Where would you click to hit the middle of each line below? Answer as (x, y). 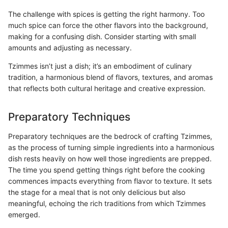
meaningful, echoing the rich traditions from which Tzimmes (107, 203)
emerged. (24, 214)
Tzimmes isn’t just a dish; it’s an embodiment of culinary (100, 66)
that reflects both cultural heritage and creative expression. (107, 89)
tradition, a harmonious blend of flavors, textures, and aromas (110, 77)
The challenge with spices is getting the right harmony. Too (106, 14)
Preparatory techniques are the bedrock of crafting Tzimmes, (110, 136)
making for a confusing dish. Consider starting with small (102, 37)
